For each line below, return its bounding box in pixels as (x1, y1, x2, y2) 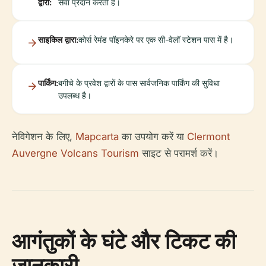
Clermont (187, 131, 230, 143)
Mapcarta (75, 131, 119, 143)
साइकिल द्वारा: (38, 34, 78, 45)
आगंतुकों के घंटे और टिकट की (12, 226, 236, 256)
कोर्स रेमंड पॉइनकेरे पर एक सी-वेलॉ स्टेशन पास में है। (78, 34, 233, 45)
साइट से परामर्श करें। (139, 147, 218, 160)
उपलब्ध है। (58, 90, 91, 101)
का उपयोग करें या (119, 131, 187, 143)
